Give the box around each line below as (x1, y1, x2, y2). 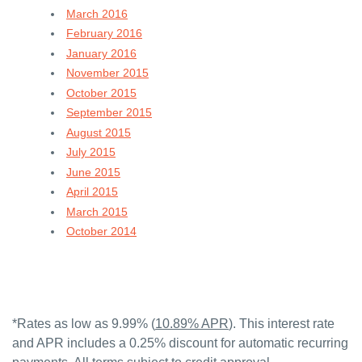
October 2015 (66, 86, 137, 99)
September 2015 (66, 106, 152, 119)
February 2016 (66, 27, 142, 40)
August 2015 (66, 125, 131, 139)
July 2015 (66, 145, 116, 158)
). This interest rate (229, 316, 335, 330)
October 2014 (66, 225, 137, 238)
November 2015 (66, 66, 149, 79)
